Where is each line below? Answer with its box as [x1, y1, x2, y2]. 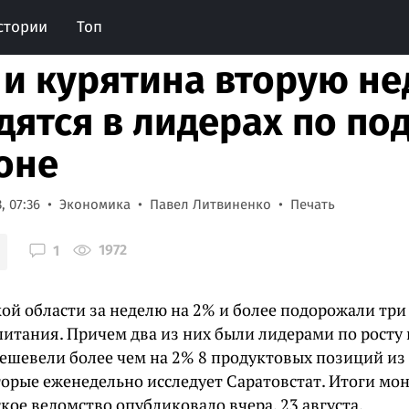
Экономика [59, 196, 131, 213]
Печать [290, 196, 335, 213]
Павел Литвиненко [150, 196, 271, 213]
